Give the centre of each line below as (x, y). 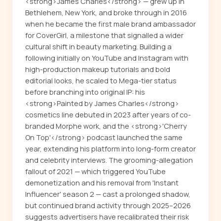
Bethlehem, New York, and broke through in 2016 (106, 13)
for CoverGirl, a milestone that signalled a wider (104, 36)
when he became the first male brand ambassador (110, 24)
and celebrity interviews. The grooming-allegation (109, 160)
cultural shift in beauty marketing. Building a (98, 47)
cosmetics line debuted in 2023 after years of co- (108, 115)
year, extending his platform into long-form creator (110, 149)
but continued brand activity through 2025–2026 (108, 206)
